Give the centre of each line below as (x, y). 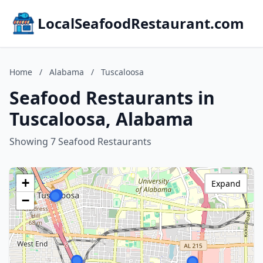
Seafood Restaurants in (112, 98)
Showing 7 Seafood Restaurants (80, 141)
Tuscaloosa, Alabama (101, 119)
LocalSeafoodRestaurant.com (141, 23)
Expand (226, 183)
